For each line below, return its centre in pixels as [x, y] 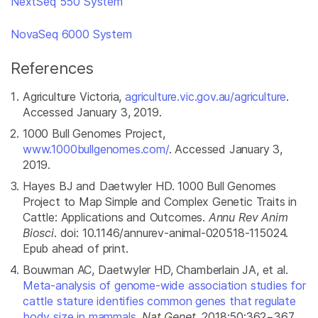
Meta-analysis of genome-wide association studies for [164, 286]
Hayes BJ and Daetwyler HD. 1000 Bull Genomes [150, 186]
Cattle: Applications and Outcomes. [116, 218]
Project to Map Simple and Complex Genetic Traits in [160, 202]
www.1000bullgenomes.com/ [96, 149]
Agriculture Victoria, [74, 97]
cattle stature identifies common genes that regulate [159, 301]
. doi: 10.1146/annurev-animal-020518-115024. [171, 233]
